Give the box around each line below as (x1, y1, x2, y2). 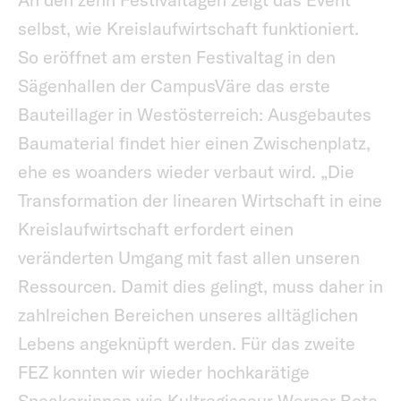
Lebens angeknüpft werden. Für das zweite (18, 332, 355, 355)
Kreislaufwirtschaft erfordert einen (18, 218, 294, 241)
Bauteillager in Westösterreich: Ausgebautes (18, 103, 371, 126)
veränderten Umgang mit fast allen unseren (18, 246, 360, 269)
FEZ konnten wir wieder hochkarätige (18, 361, 310, 384)
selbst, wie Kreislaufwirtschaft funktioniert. (18, 17, 359, 40)
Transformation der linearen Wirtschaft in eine (18, 189, 382, 212)
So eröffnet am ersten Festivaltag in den (18, 46, 336, 69)
